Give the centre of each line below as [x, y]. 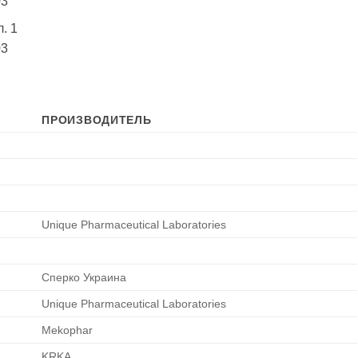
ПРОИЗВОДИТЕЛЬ [97, 120]
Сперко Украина [84, 278]
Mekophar [68, 330]
